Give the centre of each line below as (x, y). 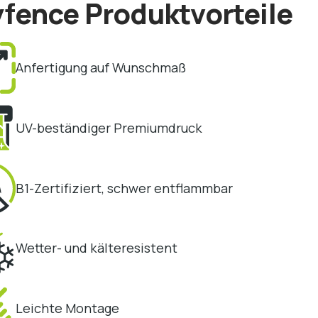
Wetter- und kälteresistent (96, 248)
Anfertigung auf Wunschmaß (100, 68)
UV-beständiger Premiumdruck (109, 127)
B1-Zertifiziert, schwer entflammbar (124, 188)
